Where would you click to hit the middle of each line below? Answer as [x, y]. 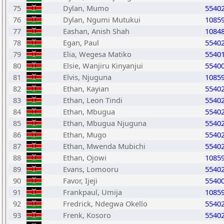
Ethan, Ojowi [85, 157]
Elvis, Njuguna [87, 77]
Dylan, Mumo [86, 8]
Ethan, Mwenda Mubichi [104, 146]
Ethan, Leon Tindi [93, 100]
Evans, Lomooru [91, 169]
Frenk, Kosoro [87, 215]
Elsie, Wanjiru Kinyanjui [103, 65]
